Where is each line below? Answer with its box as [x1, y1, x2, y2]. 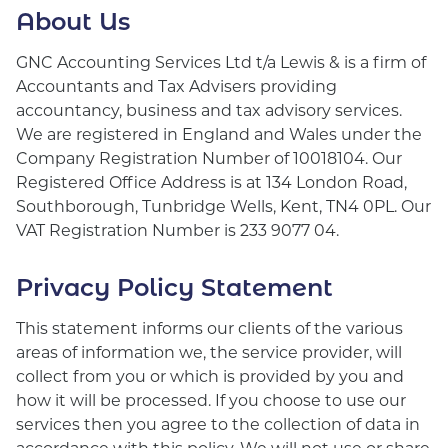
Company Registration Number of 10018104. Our [16, 147, 402, 168]
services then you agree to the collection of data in [16, 413, 420, 434]
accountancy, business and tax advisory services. [16, 99, 402, 120]
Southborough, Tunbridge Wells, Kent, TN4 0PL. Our [16, 195, 431, 216]
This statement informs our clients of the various [16, 317, 403, 338]
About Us [16, 4, 130, 36]
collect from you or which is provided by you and [16, 365, 404, 386]
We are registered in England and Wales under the [16, 123, 422, 144]
